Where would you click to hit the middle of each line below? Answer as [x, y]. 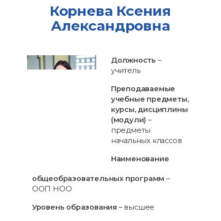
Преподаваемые [143, 89]
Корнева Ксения [110, 11]
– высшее [136, 207]
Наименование [140, 159]
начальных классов [146, 140]
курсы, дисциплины [149, 109]
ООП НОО [52, 189]
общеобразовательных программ [98, 178]
